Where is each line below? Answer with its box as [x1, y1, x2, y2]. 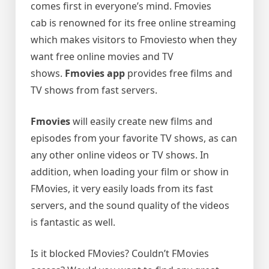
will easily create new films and [70, 115, 213, 128]
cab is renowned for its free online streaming [31, 16, 236, 29]
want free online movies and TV [31, 50, 174, 63]
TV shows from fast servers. [31, 83, 157, 97]
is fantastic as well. [31, 216, 115, 229]
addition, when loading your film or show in [31, 165, 229, 178]
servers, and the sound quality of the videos [31, 199, 229, 212]
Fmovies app [65, 67, 125, 80]
